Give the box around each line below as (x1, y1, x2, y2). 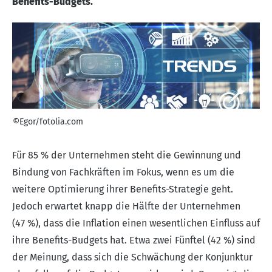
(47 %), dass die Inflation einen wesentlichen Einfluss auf (12, 217, 260, 229)
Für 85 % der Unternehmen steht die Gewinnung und (12, 149, 241, 161)
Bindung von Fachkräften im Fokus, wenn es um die (12, 166, 234, 178)
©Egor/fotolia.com (13, 116, 83, 127)
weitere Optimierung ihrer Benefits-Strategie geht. (12, 183, 233, 195)
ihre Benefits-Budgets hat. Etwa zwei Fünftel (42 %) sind (12, 234, 256, 246)
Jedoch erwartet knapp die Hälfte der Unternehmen (12, 200, 240, 212)
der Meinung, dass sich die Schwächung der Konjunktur (12, 251, 253, 263)
